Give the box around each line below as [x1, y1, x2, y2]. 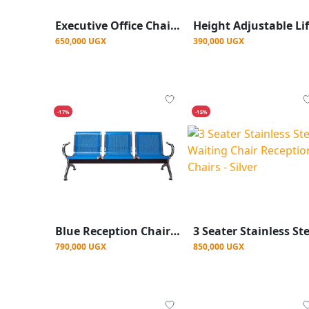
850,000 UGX [193, 241, 244, 253]
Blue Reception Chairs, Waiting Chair [170, 223, 180, 239]
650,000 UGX [55, 35, 106, 47]
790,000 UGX [55, 241, 106, 253]
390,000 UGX [193, 35, 244, 47]
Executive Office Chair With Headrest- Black [170, 18, 180, 33]
